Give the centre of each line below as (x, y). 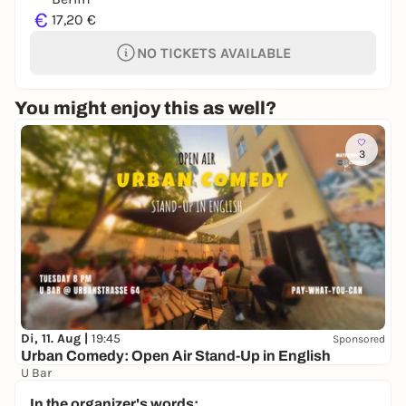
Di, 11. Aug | (56, 339)
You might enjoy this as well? (145, 108)
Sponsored (359, 338)
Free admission (64, 391)
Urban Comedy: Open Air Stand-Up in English (176, 356)
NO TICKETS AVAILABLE (214, 53)
